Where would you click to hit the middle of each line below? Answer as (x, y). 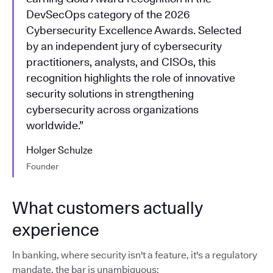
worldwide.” (55, 125)
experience (56, 229)
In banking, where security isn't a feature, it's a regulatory (135, 255)
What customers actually (107, 207)
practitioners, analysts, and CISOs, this (121, 62)
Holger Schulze (59, 150)
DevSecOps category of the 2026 (108, 14)
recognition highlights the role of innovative (131, 77)
